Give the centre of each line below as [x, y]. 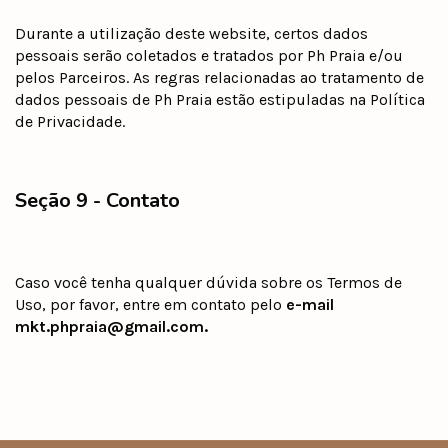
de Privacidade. [70, 121]
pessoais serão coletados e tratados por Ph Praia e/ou [209, 55]
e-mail [310, 304]
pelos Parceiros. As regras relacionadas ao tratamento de [219, 77]
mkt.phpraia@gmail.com [109, 326]
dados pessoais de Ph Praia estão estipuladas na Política [220, 99]
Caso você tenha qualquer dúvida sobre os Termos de [208, 282]
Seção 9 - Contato [97, 200]
